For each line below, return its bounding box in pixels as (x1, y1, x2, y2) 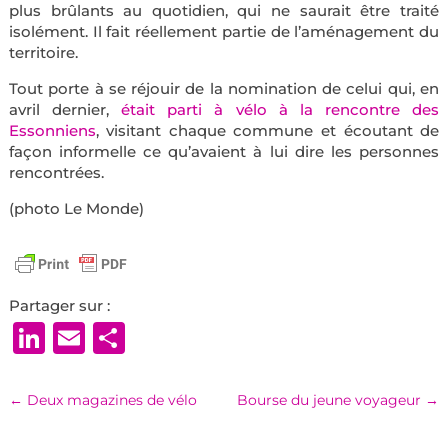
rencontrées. (8, 163, 104, 183)
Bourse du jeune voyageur (237, 391, 422, 410)
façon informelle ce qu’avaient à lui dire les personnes (8, 142, 440, 162)
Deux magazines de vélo (26, 391, 197, 410)
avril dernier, (8, 100, 122, 120)
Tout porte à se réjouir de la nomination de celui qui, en (8, 79, 440, 99)
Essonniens (8, 121, 96, 141)
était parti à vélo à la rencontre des (121, 100, 440, 120)
